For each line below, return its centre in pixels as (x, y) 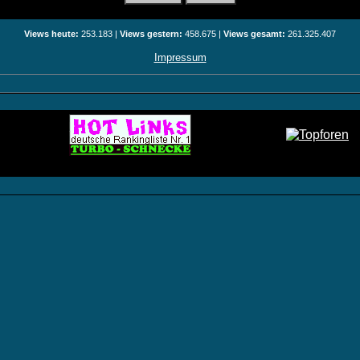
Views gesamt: (254, 34)
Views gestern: (151, 34)
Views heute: (51, 34)
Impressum (180, 57)
